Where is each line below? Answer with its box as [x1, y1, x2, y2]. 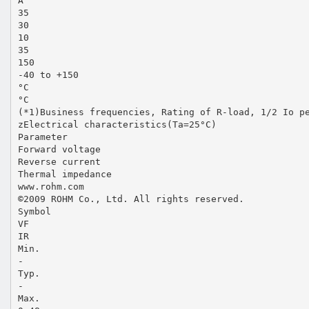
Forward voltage [17, 143, 101, 154]
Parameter [17, 131, 68, 142]
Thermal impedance [17, 168, 112, 179]
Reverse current [17, 156, 101, 167]
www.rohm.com [17, 181, 84, 192]
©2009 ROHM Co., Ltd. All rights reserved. [17, 193, 244, 204]
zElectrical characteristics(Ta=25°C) [17, 119, 217, 130]
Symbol [17, 206, 51, 217]
